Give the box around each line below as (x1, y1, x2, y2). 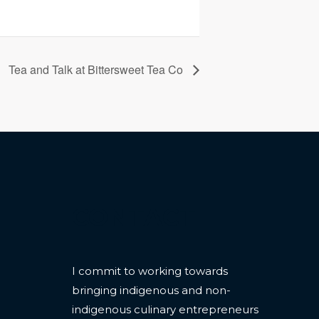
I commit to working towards (72, 263, 228, 278)
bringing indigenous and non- (72, 283, 231, 297)
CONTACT (72, 202, 196, 232)
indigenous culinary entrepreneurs (72, 302, 258, 316)
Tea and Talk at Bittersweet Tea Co (9, 61, 186, 78)
